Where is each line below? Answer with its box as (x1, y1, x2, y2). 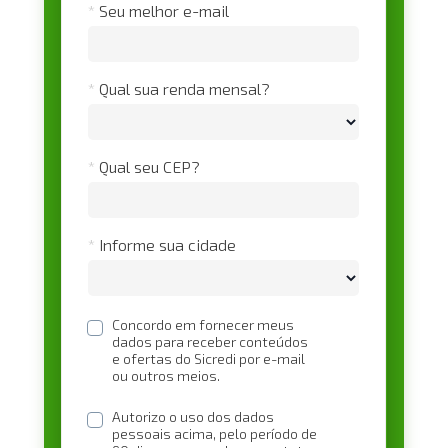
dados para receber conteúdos (111, 332, 308, 350)
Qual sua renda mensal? (98, 78, 270, 98)
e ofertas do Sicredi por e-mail (111, 349, 305, 367)
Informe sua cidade (98, 234, 236, 254)
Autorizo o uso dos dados (111, 407, 274, 425)
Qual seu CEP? (98, 156, 200, 176)
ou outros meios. (111, 366, 220, 384)
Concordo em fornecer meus (111, 315, 294, 333)
